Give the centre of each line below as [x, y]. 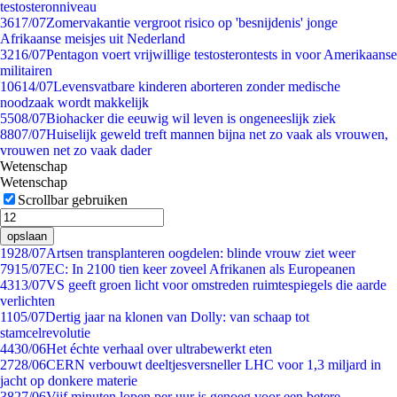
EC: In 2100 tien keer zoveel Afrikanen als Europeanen [201, 269]
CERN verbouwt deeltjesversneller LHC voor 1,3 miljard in [214, 365]
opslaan [27, 236]
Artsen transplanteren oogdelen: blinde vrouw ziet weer [201, 253]
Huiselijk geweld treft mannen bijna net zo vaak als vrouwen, [217, 134]
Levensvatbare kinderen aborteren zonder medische [197, 86]
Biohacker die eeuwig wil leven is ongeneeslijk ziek [191, 118]
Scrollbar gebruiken [73, 200]
